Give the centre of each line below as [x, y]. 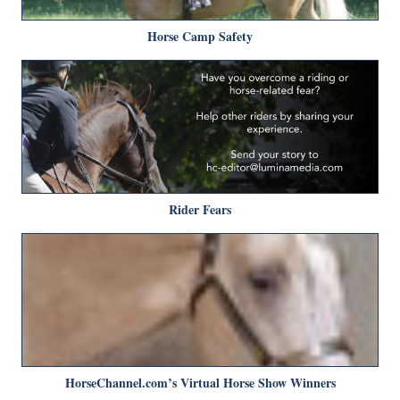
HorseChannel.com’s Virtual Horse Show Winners [200, 383]
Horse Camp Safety [200, 37]
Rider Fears [200, 210]
